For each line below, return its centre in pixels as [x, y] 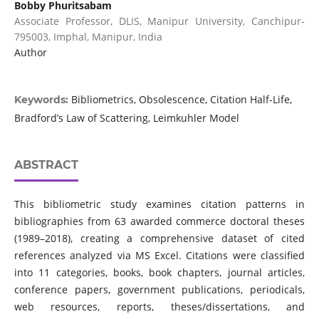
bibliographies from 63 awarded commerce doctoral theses [159, 221]
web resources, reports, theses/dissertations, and [159, 307]
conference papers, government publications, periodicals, [159, 290]
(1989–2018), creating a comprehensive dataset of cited [159, 239]
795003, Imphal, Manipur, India [88, 37]
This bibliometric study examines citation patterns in [159, 204]
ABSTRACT [46, 165]
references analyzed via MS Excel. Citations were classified [159, 256]
